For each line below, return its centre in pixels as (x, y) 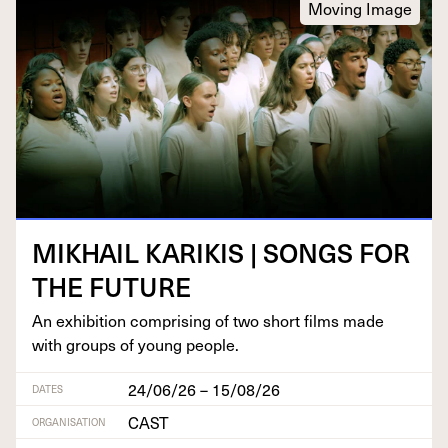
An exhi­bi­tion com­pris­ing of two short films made (208, 319)
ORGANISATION (69, 421)
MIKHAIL (85, 252)
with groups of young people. (135, 343)
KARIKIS (194, 252)
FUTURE (140, 286)
